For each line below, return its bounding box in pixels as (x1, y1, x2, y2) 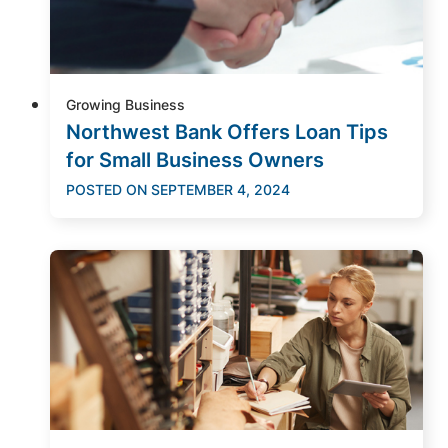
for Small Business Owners (66, 147, 324, 172)
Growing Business (66, 95, 185, 113)
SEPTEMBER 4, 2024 (151, 180, 290, 198)
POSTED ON (66, 180, 147, 198)
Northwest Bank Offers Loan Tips (66, 119, 388, 144)
